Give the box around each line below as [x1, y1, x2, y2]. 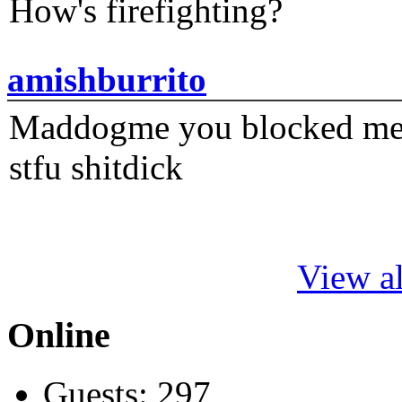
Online [7, 315, 110, 356]
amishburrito [7, 60, 206, 100]
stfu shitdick [9, 148, 183, 188]
